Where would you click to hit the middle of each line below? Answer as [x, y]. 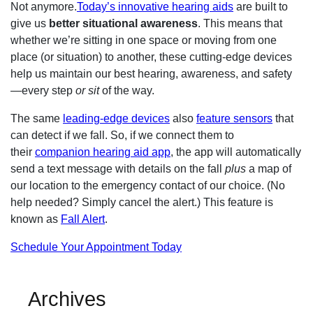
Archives [67, 299]
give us [30, 23]
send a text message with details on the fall [118, 168]
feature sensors [234, 118]
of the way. [128, 90]
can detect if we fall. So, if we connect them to [122, 135]
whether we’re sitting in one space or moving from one [144, 40]
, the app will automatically [236, 152]
